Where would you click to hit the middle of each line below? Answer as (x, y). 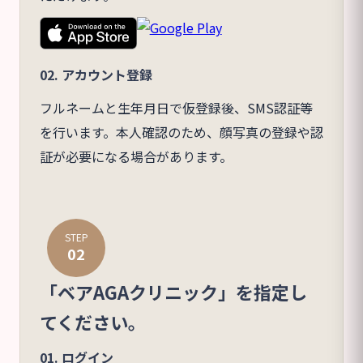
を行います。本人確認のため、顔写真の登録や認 (181, 132)
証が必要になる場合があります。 (136, 156)
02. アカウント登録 (96, 74)
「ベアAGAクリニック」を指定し (173, 291)
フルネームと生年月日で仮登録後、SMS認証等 (176, 107)
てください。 (93, 321)
